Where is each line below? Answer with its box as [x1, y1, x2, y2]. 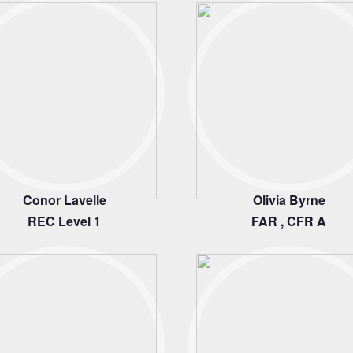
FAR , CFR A [251, 212, 326, 230]
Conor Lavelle [22, 191, 106, 209]
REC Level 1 [28, 212, 101, 230]
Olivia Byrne [252, 191, 325, 209]
